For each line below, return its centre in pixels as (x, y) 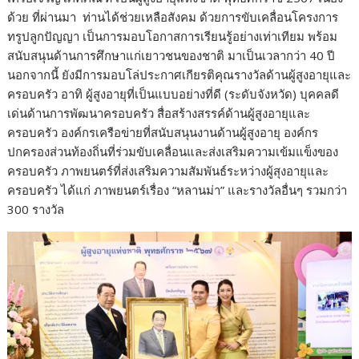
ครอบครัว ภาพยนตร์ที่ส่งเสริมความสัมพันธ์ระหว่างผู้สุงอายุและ (168, 171)
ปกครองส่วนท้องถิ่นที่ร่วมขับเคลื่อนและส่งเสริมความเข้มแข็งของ (173, 152)
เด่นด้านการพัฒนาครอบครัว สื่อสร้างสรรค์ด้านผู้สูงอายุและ (159, 113)
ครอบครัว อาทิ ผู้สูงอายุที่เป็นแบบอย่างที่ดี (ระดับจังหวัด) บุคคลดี (173, 94)
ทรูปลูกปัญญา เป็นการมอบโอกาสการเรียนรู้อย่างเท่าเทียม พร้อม (173, 36)
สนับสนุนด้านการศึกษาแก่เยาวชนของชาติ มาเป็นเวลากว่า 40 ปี (171, 56)
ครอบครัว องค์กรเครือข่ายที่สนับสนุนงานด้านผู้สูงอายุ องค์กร (163, 133)
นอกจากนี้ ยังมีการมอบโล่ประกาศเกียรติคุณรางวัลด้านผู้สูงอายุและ (179, 75)
